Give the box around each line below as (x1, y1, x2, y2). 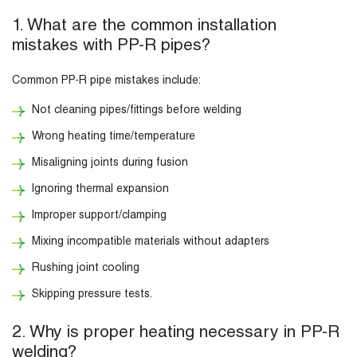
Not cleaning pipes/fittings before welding (32, 105, 241, 117)
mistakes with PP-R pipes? (12, 38, 210, 56)
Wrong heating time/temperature (32, 131, 195, 143)
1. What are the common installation (12, 18, 277, 36)
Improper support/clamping (32, 210, 167, 222)
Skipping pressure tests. (32, 289, 152, 301)
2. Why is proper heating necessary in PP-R (12, 325, 339, 343)
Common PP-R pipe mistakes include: (12, 76, 204, 88)
